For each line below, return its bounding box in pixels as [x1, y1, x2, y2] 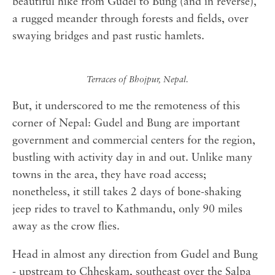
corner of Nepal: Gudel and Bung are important [12, 118, 240, 130]
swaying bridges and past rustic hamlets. [12, 31, 204, 43]
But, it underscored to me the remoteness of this [12, 101, 240, 113]
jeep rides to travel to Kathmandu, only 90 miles [12, 204, 242, 216]
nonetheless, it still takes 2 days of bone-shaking [12, 187, 241, 199]
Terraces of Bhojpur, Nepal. [87, 76, 188, 85]
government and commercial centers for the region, [12, 135, 255, 147]
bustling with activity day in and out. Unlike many [12, 152, 252, 165]
